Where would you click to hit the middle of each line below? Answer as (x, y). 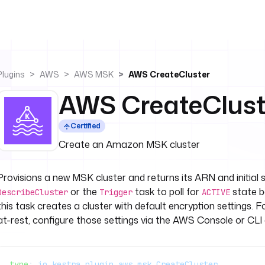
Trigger (116, 192)
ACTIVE (216, 192)
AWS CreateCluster (169, 74)
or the (84, 192)
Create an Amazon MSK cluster (129, 144)
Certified (85, 126)
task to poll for (167, 192)
